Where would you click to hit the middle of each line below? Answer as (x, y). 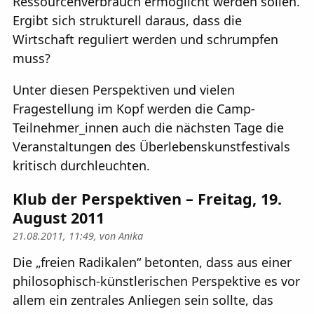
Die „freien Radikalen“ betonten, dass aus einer (152, 262)
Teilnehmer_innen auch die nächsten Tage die (148, 128)
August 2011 (59, 217)
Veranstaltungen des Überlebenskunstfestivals (151, 147)
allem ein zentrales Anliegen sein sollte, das (143, 300)
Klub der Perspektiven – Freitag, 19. (147, 198)
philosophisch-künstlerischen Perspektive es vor (156, 281)
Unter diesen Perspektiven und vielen (124, 90)
